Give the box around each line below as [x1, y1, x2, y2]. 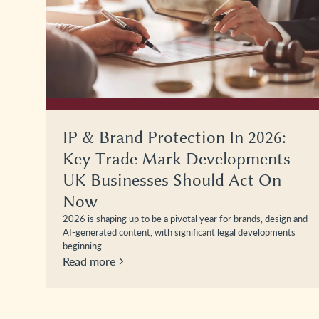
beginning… [63, 239, 109, 252]
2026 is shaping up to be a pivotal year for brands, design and [63, 211, 308, 225]
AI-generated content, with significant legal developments [63, 225, 296, 239]
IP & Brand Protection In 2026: [63, 127, 286, 147]
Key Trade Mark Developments [63, 148, 291, 169]
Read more [63, 253, 115, 268]
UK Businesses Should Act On [63, 169, 281, 190]
